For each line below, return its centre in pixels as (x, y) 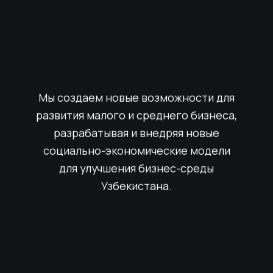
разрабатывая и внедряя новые (136, 133)
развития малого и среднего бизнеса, (136, 115)
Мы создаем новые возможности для (136, 97)
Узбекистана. (136, 186)
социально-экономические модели (136, 150)
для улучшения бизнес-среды (136, 168)
